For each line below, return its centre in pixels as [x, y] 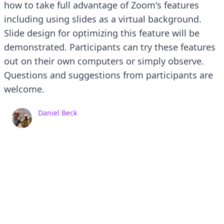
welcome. [24, 89]
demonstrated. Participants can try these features [110, 47]
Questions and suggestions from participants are [108, 75]
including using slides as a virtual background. [103, 19]
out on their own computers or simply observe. [104, 61]
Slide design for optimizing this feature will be [102, 33]
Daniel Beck [57, 113]
